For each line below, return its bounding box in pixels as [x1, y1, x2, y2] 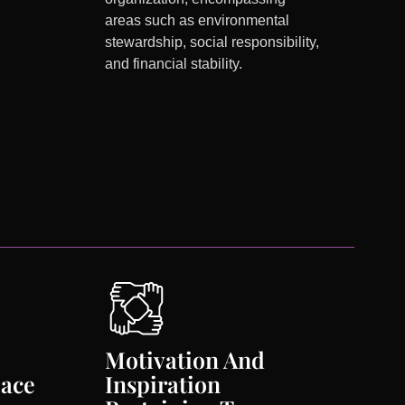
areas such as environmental [104, 13, 289, 29]
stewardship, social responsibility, [104, 34, 319, 51]
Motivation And [104, 344, 265, 375]
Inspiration [104, 369, 221, 400]
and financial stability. [104, 56, 242, 72]
